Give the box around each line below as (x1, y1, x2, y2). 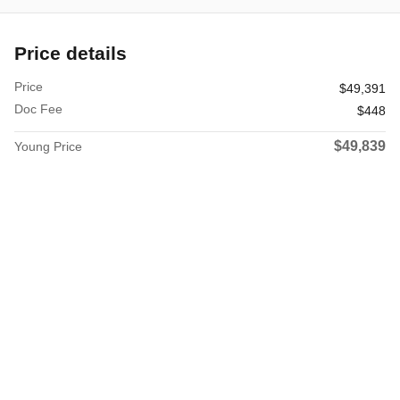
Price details (14, 43, 127, 64)
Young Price (14, 139, 82, 154)
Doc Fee (14, 102, 62, 117)
